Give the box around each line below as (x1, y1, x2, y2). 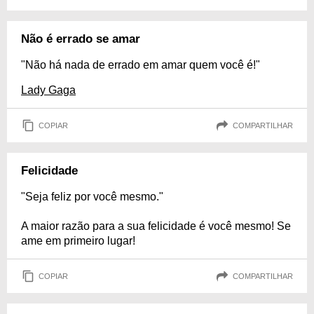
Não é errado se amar (21, 32, 140, 46)
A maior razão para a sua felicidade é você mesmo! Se (21, 220, 291, 233)
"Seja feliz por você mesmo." (21, 191, 163, 203)
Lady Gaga (21, 84, 76, 97)
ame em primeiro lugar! (21, 235, 135, 247)
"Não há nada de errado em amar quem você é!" (21, 59, 260, 71)
